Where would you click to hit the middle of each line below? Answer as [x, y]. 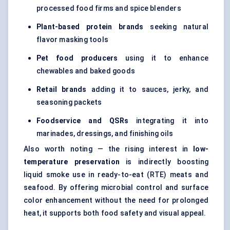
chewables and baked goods [86, 71]
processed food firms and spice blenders [109, 8]
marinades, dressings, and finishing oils [105, 134]
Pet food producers [77, 58]
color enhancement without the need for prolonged [116, 200]
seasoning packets [69, 102]
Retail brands [62, 90]
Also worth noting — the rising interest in [109, 149]
